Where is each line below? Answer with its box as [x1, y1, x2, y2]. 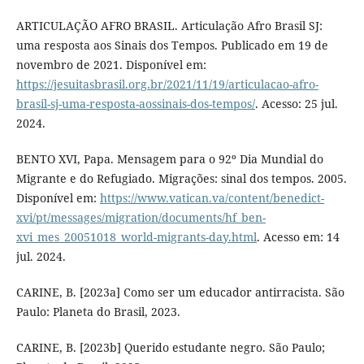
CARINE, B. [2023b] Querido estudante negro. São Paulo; [15, 339, 325, 355]
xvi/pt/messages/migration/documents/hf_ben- [15, 209, 266, 225]
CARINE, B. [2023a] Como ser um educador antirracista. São [15, 284, 344, 300]
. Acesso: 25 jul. [254, 95, 338, 111]
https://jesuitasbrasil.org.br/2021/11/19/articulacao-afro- [15, 76, 318, 92]
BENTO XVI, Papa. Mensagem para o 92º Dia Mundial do [15, 150, 323, 167]
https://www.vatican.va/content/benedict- [99, 189, 324, 206]
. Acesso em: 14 [256, 228, 340, 245]
